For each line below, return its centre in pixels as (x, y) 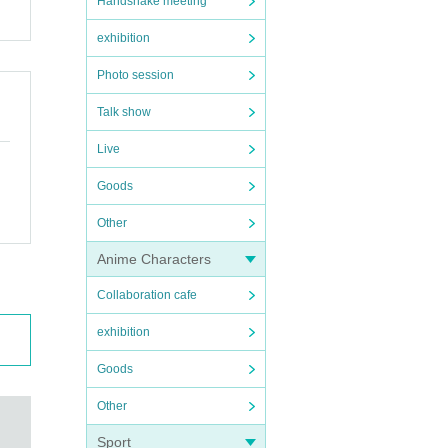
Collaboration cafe (147, 295)
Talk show (124, 112)
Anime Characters (154, 259)
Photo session (135, 75)
